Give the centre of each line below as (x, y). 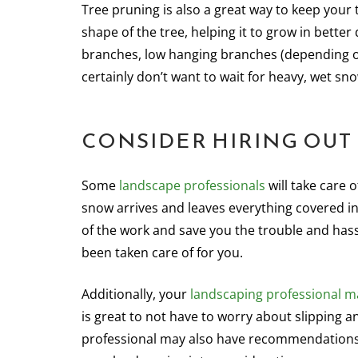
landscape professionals (192, 185)
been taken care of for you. (162, 253)
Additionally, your (136, 294)
